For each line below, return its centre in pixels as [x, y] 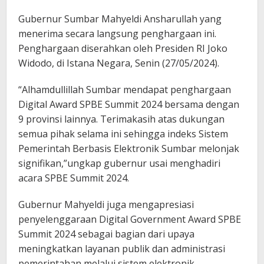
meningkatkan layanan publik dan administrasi [122, 248]
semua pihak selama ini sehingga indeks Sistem [123, 133]
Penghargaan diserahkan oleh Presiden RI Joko [123, 48]
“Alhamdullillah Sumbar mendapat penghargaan [125, 89]
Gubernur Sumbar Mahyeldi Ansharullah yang [120, 19]
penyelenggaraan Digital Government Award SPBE [130, 219]
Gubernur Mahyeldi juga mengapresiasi [106, 204]
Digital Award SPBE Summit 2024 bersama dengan [129, 104]
